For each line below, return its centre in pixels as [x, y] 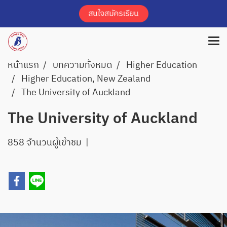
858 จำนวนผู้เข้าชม [45, 143]
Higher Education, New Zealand [86, 79]
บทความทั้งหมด [83, 65]
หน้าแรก [23, 65]
